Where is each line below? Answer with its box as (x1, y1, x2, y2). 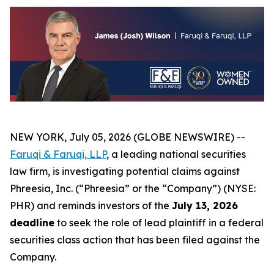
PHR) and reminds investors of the (10, 199, 172, 212)
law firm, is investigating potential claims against (10, 165, 240, 178)
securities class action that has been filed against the (10, 234, 260, 246)
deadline (10, 217, 54, 229)
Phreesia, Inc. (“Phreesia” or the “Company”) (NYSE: (10, 182, 256, 195)
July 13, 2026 (172, 199, 238, 212)
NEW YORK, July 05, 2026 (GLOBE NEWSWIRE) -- (10, 131, 245, 144)
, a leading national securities (106, 148, 246, 161)
